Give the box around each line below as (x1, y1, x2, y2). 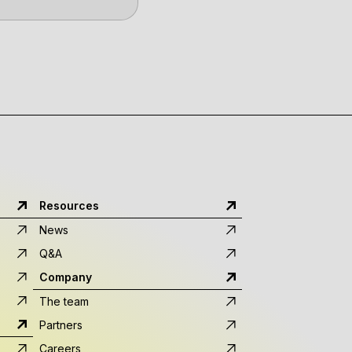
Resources (39, 199, 99, 212)
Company (39, 270, 92, 284)
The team (39, 295, 89, 308)
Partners (39, 318, 82, 332)
